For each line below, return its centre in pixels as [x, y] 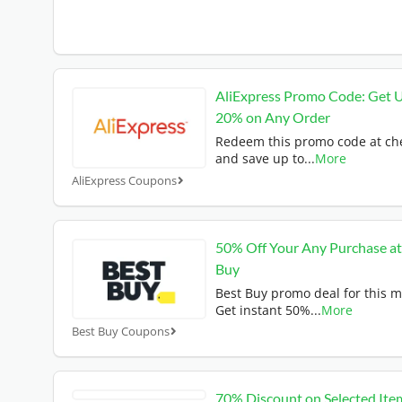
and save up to [260, 158]
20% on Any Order [273, 117]
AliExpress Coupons [124, 181]
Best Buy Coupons [121, 331]
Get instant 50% [263, 310]
